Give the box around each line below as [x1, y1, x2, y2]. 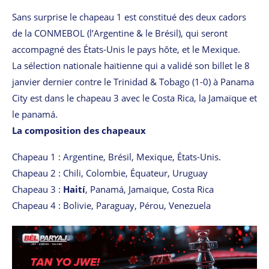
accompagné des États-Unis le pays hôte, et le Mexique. [12, 43, 240, 56]
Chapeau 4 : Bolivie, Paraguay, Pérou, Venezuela [12, 199, 211, 212]
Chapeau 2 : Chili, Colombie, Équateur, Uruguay [12, 167, 208, 180]
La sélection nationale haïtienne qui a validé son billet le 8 [12, 59, 250, 72]
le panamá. [12, 108, 58, 121]
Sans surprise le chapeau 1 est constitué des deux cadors [12, 11, 246, 23]
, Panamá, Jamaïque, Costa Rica [85, 183, 214, 196]
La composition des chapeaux [12, 124, 146, 137]
